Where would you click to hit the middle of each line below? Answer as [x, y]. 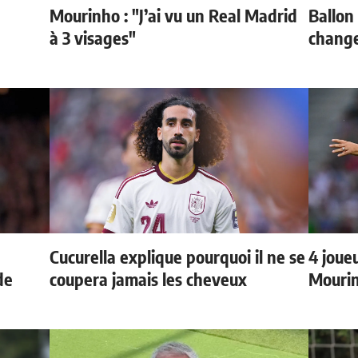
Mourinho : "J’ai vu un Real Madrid [174, 15]
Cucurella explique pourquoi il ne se [178, 257]
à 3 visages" [93, 38]
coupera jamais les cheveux [149, 279]
